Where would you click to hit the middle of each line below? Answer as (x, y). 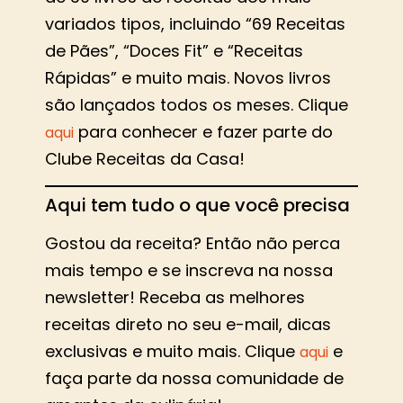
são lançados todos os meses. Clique (197, 105)
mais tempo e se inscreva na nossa (189, 271)
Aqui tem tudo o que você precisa (197, 206)
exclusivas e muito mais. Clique (172, 352)
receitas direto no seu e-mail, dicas (188, 325)
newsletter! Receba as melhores (175, 298)
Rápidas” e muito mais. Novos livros (188, 78)
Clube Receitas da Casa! (145, 159)
